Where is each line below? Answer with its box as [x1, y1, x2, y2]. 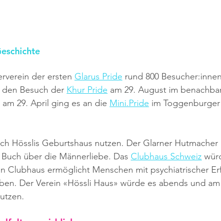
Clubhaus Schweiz [131, 151, 202, 162]
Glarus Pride [74, 71, 122, 82]
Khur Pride [67, 84, 108, 96]
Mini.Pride [110, 98, 149, 109]
